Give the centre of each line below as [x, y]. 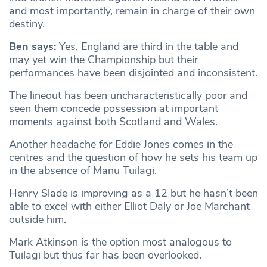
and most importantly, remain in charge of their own [132, 11]
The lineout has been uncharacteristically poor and [128, 96]
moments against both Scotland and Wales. [113, 122]
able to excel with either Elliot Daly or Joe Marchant [129, 207]
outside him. [38, 220]
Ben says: [32, 47]
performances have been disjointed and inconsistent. [133, 73]
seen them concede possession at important [114, 109]
